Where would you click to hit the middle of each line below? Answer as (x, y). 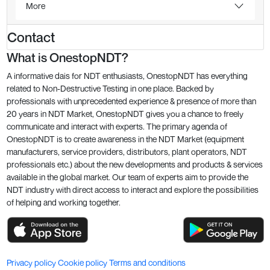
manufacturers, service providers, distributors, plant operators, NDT (127, 151)
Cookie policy (83, 263)
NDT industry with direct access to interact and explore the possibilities (132, 189)
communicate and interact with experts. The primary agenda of (117, 126)
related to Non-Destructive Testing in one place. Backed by (110, 88)
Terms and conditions (147, 263)
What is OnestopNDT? (67, 57)
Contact (31, 37)
